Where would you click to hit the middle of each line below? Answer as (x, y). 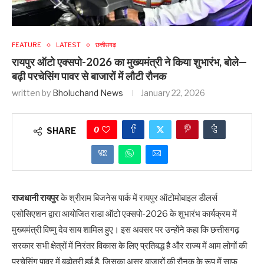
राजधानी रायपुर (35, 198)
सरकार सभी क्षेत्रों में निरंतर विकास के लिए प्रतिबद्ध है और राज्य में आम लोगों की (129, 246)
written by (32, 93)
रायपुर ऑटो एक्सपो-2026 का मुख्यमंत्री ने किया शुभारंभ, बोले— (129, 63)
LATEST (68, 45)
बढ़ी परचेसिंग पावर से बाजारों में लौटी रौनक (89, 77)
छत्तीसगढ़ (106, 45)
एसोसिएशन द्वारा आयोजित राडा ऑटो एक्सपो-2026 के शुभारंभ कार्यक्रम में (124, 214)
